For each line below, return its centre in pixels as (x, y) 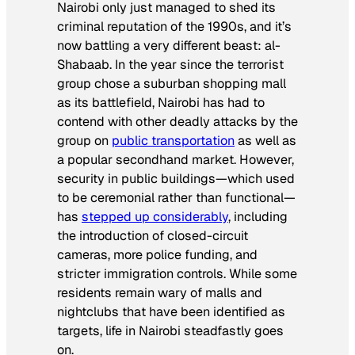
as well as (265, 140)
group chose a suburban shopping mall (172, 83)
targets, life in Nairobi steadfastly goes (170, 330)
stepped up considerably (155, 216)
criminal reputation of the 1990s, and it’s (174, 26)
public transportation (173, 140)
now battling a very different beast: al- (169, 45)
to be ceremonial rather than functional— (176, 197)
